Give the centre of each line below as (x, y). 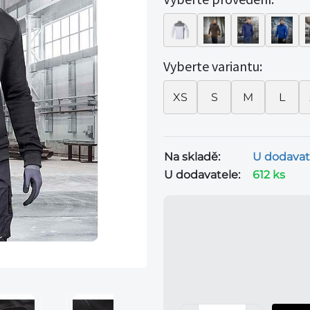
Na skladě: (192, 157)
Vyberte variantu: (213, 66)
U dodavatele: (202, 175)
